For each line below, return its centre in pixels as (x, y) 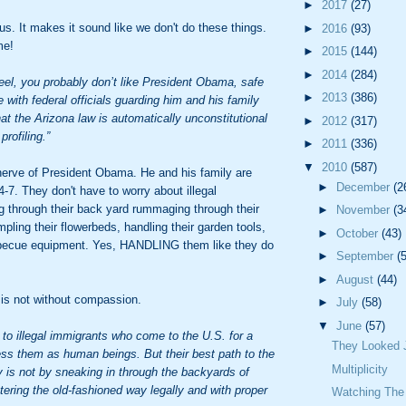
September (366, 256)
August (356, 279)
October (358, 233)
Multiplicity (360, 369)
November (364, 210)
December (364, 187)
